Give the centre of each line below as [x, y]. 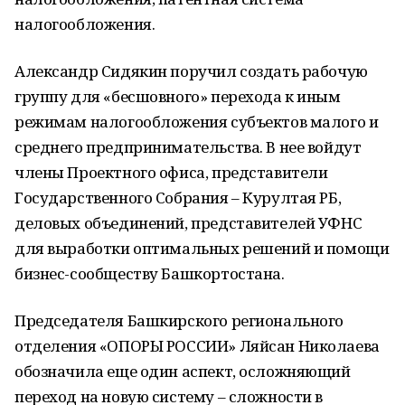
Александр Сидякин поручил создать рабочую [191, 71]
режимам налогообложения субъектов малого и [197, 122]
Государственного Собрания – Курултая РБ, [178, 198]
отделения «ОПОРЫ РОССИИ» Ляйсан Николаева [197, 346]
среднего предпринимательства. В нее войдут [188, 147]
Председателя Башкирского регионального [179, 320]
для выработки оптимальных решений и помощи [202, 248]
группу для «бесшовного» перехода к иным [178, 96]
